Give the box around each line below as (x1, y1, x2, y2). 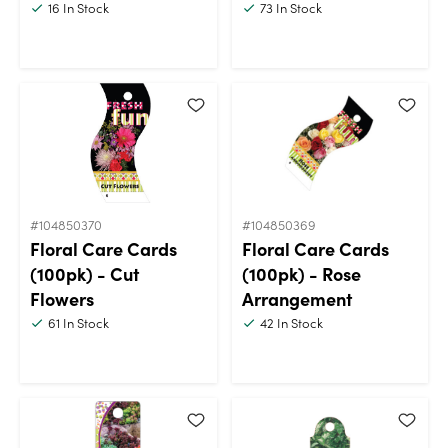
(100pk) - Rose (241, 260, 361, 286)
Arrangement (241, 285, 352, 311)
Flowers (30, 285, 94, 311)
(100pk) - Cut (30, 260, 139, 286)
